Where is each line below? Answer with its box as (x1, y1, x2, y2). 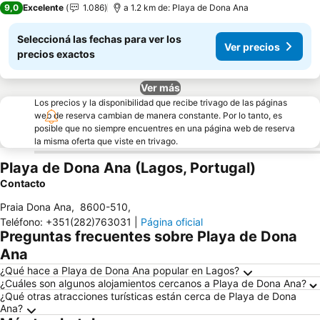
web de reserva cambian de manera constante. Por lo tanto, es (34, 110, 282, 121)
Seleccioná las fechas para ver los (17, 33, 181, 45)
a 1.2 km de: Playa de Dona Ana (124, 2, 249, 13)
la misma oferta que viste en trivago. (34, 136, 178, 146)
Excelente (23, 2, 64, 13)
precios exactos (17, 48, 95, 60)
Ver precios (224, 40, 280, 53)
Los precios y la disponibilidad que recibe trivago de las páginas (34, 97, 287, 108)
